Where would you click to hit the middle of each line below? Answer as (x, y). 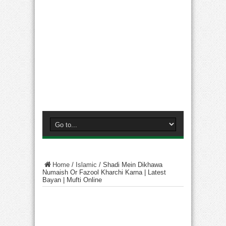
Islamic (86, 165)
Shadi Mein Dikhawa (133, 165)
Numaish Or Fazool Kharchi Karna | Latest (104, 172)
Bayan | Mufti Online (72, 180)
